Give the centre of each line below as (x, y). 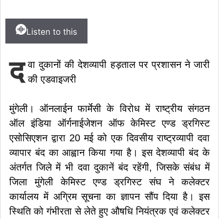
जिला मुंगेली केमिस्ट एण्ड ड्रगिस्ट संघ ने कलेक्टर (109, 182)
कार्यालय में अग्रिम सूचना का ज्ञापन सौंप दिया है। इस (109, 197)
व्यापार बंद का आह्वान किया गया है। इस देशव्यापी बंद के (109, 153)
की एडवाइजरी (52, 79)
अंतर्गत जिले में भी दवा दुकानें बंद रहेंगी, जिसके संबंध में (109, 167)
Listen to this (52, 32)
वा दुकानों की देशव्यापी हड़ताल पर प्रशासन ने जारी (119, 65)
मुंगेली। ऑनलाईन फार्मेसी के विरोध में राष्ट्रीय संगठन (109, 109)
